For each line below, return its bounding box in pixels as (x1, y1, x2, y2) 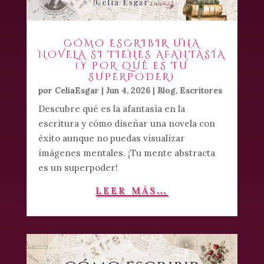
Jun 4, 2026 (105, 84, 150, 95)
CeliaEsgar (54, 84, 99, 95)
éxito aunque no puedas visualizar (38, 132, 185, 144)
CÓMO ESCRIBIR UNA (63, 37, 200, 50)
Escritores (179, 84, 222, 95)
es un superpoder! (38, 161, 118, 173)
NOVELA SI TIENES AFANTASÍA (38, 48, 226, 61)
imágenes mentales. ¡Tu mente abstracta (38, 147, 215, 159)
